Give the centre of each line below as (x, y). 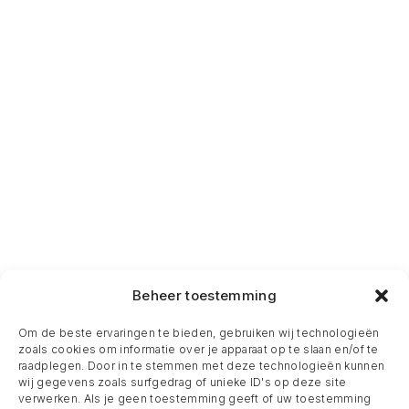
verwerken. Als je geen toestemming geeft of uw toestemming (195, 399)
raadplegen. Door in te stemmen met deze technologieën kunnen (202, 366)
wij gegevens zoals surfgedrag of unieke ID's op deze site (183, 382)
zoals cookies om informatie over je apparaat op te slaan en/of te (199, 349)
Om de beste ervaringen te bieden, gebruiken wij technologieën (199, 333)
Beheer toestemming (204, 295)
